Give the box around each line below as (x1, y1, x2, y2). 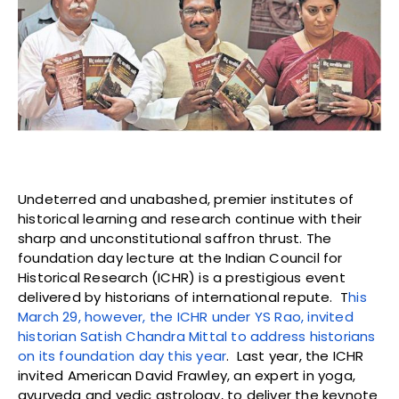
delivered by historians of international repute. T (18, 287, 349, 306)
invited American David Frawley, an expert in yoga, (18, 365, 356, 385)
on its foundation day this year (18, 346, 227, 365)
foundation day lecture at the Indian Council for (18, 248, 343, 267)
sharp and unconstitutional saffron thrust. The (18, 228, 332, 248)
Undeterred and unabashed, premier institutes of (18, 189, 354, 208)
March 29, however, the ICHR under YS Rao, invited (18, 306, 354, 326)
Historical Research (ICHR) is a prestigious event (18, 267, 346, 287)
